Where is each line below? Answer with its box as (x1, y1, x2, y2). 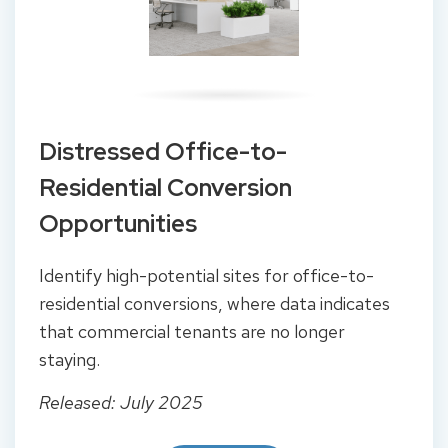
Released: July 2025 (39, 390, 203, 414)
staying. (39, 348, 100, 372)
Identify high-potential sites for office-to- (39, 264, 374, 288)
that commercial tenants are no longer (39, 320, 345, 344)
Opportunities (39, 208, 197, 240)
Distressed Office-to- (39, 136, 287, 168)
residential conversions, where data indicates (39, 292, 390, 316)
